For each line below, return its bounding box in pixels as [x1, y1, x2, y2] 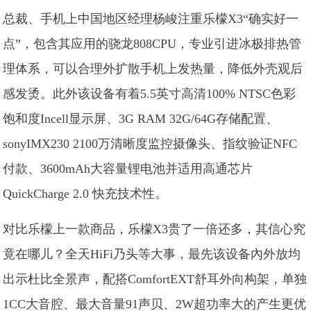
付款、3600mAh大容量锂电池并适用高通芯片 [3, 162, 253, 176]
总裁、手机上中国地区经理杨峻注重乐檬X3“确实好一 [3, 12, 299, 26]
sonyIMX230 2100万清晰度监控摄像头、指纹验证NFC [3, 137, 298, 151]
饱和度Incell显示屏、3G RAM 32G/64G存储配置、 [3, 112, 279, 126]
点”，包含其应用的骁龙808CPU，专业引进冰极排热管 [3, 37, 302, 51]
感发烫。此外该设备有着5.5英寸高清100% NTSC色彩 [3, 87, 296, 101]
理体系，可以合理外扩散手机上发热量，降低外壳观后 [3, 62, 303, 76]
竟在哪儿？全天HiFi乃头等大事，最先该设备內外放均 [3, 247, 301, 261]
